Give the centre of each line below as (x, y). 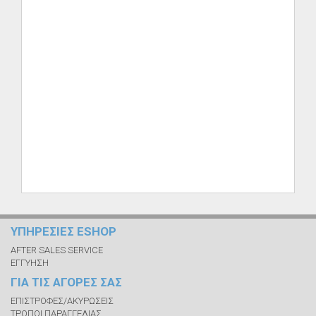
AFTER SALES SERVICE (57, 250)
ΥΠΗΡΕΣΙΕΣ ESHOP (63, 231)
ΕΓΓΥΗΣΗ (30, 263)
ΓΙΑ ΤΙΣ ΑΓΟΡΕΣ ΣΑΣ (66, 282)
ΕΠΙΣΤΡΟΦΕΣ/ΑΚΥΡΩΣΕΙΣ (62, 301)
